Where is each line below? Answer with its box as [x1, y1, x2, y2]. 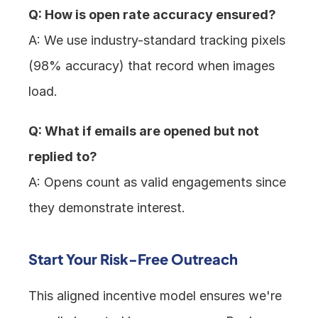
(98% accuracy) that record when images [28, 58, 275, 74]
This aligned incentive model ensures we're [28, 288, 283, 304]
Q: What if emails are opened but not [28, 124, 260, 139]
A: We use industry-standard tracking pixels [28, 33, 286, 48]
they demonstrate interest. [28, 200, 186, 216]
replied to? [28, 149, 98, 165]
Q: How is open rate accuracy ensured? [28, 7, 277, 23]
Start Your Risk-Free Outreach [28, 250, 238, 268]
